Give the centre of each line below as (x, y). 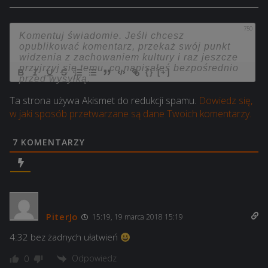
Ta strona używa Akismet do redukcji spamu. (104, 100)
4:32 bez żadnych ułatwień (65, 237)
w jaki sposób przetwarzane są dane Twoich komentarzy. (130, 114)
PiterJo (62, 217)
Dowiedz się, (226, 100)
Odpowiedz (94, 258)
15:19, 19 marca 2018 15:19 (136, 217)
